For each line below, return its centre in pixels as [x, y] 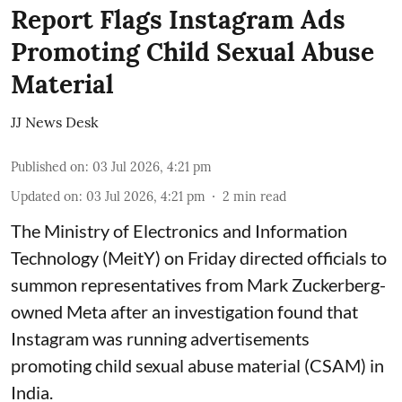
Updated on [45, 197]
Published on [48, 167]
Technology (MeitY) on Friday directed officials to [199, 258]
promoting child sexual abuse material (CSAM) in [197, 366]
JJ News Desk [55, 122]
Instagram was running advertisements [160, 339]
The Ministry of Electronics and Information [179, 231]
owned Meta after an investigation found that [184, 312]
